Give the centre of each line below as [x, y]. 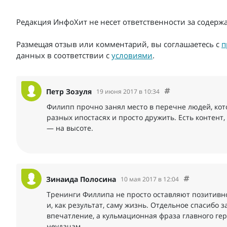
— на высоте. [70, 128]
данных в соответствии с [64, 55]
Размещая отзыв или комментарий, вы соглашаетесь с [119, 44]
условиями [132, 55]
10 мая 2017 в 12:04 [150, 179]
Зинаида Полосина [81, 179]
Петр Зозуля [69, 91]
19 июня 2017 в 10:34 [128, 91]
